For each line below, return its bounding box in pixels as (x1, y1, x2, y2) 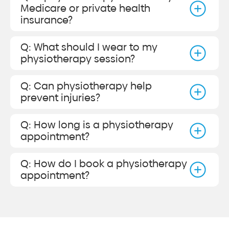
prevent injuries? (20, 90, 100, 105)
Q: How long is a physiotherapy (20, 118, 173, 132)
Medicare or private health (20, 1, 150, 16)
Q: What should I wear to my (20, 40, 157, 55)
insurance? (20, 13, 73, 28)
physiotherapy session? (20, 52, 135, 66)
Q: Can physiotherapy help (20, 79, 152, 94)
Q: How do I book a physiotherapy (20, 156, 187, 171)
